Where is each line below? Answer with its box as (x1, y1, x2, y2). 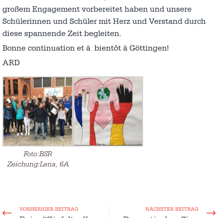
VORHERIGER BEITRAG (19, 206, 78, 213)
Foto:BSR (23, 149, 52, 159)
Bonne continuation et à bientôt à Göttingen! (2, 43, 169, 53)
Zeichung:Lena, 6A (6, 160, 69, 169)
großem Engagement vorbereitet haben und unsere (2, 4, 192, 14)
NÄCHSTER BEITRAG (145, 206, 199, 213)
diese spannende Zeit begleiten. (2, 28, 121, 38)
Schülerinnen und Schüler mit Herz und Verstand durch (2, 16, 206, 26)
